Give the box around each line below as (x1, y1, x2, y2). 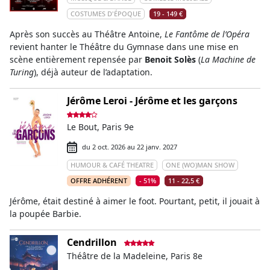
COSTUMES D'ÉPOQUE (71, 9, 141, 18)
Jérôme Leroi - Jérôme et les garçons (67, 94, 237, 107)
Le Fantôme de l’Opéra (165, 28, 250, 40)
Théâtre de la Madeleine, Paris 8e (67, 250, 202, 262)
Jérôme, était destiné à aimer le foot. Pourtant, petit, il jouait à (10, 195, 260, 207)
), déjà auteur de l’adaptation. (34, 66, 152, 78)
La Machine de (201, 54, 256, 65)
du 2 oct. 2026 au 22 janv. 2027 (82, 142, 177, 151)
